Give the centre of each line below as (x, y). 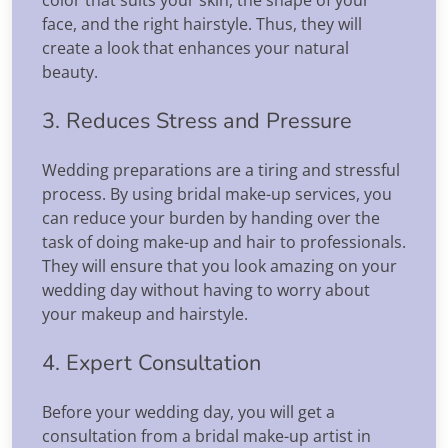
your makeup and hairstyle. (145, 313)
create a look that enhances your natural (195, 47)
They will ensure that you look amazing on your (219, 265)
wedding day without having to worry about (206, 289)
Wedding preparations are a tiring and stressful (221, 169)
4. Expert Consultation (151, 362)
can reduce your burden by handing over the (211, 217)
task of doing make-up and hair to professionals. (224, 241)
